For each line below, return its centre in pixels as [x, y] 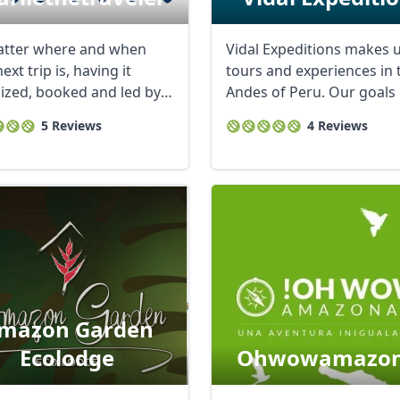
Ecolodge [67, 358]
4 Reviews [337, 125]
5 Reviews [71, 125]
